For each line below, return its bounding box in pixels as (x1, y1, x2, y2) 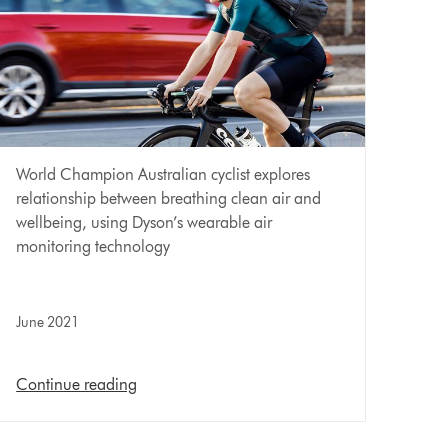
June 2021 (16, 314, 80, 332)
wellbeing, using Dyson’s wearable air (16, 213, 273, 233)
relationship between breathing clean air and (16, 189, 322, 209)
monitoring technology (16, 237, 171, 257)
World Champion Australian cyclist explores (16, 165, 311, 185)
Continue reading (16, 375, 138, 395)
